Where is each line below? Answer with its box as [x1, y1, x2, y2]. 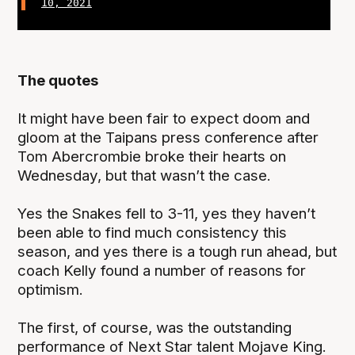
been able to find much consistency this [17, 223, 288, 242]
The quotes [17, 71, 99, 90]
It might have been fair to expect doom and [17, 109, 311, 128]
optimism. [17, 280, 84, 299]
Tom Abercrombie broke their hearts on [17, 147, 287, 166]
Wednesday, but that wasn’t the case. [17, 166, 272, 185]
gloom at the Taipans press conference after [17, 128, 319, 147]
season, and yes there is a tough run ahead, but [17, 242, 338, 261]
